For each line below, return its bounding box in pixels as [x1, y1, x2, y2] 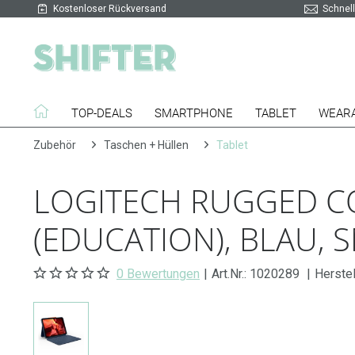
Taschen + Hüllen [104, 139, 189, 151]
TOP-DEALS [71, 106, 132, 120]
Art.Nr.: [212, 266, 250, 281]
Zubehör [33, 139, 76, 151]
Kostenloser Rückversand [53, 3, 166, 14]
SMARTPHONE [155, 106, 233, 120]
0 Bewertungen [116, 266, 200, 281]
